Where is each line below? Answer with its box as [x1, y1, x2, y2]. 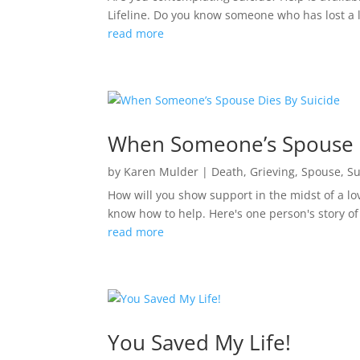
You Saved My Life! [108, 328, 292, 357]
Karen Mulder [124, 164, 199, 179]
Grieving [250, 164, 296, 179]
